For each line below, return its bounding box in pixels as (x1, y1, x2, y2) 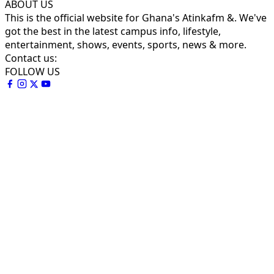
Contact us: (5, 51, 57, 65)
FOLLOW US (5, 64, 60, 78)
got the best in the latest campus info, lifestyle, (5, 24, 221, 38)
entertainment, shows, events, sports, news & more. (5, 37, 246, 51)
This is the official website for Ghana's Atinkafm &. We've (5, 10, 267, 24)
